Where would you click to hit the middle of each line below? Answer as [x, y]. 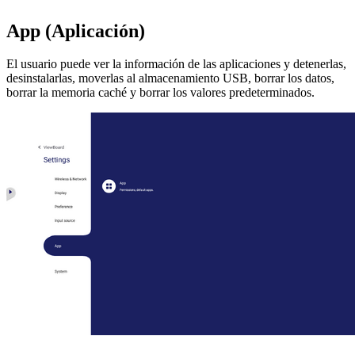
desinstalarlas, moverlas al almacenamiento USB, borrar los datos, [170, 78]
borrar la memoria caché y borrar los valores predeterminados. [160, 93]
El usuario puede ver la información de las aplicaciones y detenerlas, [176, 64]
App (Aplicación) [76, 31]
